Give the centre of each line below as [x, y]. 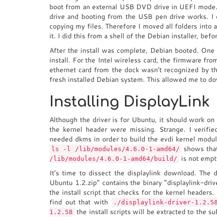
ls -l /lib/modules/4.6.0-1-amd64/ [116, 149]
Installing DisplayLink [130, 102]
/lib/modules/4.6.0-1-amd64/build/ [113, 159]
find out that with [80, 202]
